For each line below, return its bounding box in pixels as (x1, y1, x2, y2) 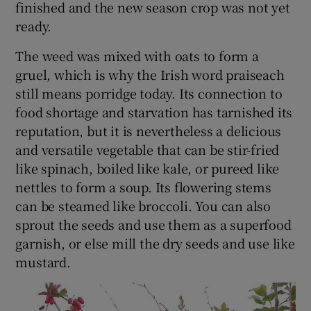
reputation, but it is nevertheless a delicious (15, 121, 282, 140)
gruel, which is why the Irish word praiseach (15, 65, 285, 83)
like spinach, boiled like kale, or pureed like (15, 158, 280, 177)
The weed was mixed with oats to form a (15, 46, 259, 65)
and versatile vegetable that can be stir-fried (15, 140, 280, 158)
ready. (15, 16, 52, 35)
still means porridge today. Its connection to (15, 83, 283, 102)
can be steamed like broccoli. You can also (15, 196, 271, 215)
